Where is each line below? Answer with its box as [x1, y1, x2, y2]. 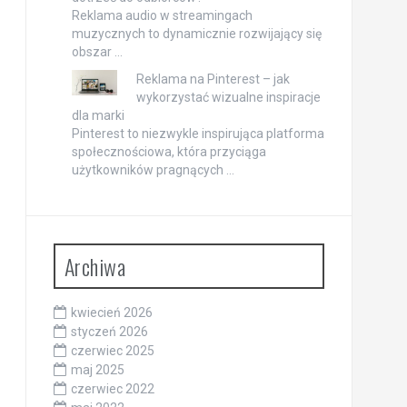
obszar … [71, 45, 123, 60]
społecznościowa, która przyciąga [71, 144, 266, 160]
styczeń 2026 [70, 324, 148, 340]
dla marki [71, 108, 124, 124]
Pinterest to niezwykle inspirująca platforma [71, 126, 324, 142]
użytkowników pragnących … [71, 163, 234, 178]
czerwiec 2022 [70, 382, 154, 397]
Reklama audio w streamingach [71, 8, 253, 24]
